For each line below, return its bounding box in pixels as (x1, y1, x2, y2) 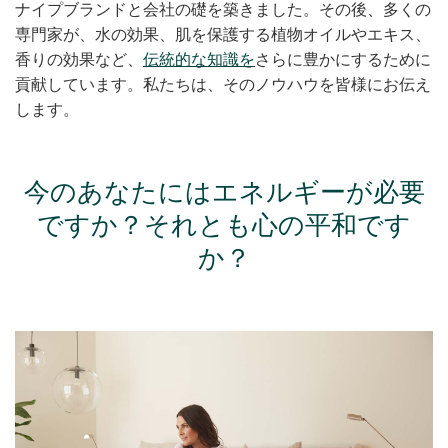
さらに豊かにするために (255, 49, 431, 70)
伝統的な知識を (143, 49, 255, 70)
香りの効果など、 (15, 49, 143, 70)
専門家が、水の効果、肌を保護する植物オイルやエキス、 (15, 24, 431, 45)
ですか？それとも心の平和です (37, 213, 411, 240)
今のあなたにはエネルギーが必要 (23, 180, 425, 207)
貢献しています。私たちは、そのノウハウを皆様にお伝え (15, 74, 431, 95)
